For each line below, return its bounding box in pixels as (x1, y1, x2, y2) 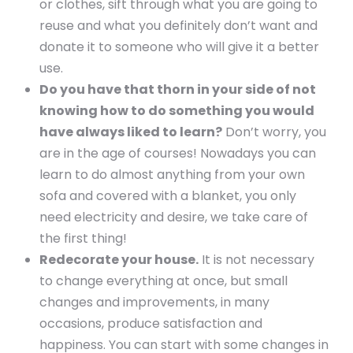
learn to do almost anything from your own (39, 165, 305, 184)
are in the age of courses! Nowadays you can (39, 143, 316, 162)
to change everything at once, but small (39, 271, 288, 290)
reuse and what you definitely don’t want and (39, 16, 318, 35)
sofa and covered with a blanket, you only (39, 186, 296, 205)
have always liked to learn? (39, 122, 222, 141)
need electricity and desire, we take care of (39, 207, 308, 226)
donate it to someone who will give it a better (39, 37, 319, 56)
